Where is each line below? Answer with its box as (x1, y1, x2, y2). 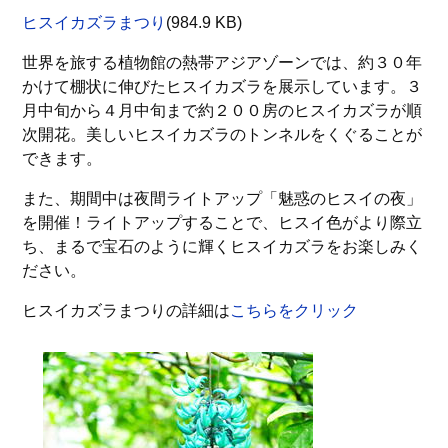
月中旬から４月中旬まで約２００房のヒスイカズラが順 (22, 101, 423, 119)
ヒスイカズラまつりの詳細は (22, 301, 231, 319)
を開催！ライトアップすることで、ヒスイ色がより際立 (22, 213, 423, 231)
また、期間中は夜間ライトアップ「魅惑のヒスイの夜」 (22, 189, 423, 207)
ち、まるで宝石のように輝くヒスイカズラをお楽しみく (22, 237, 423, 255)
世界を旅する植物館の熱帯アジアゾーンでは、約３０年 (22, 53, 423, 71)
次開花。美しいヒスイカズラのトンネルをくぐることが (22, 125, 423, 143)
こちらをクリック (230, 301, 359, 319)
